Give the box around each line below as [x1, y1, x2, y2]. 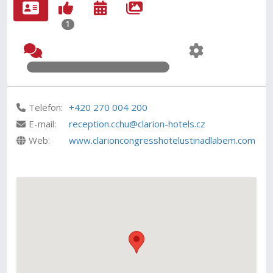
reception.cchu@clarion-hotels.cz [69, 118, 206, 130]
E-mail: [29, 118, 57, 130]
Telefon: [29, 101, 63, 113]
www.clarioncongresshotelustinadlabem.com [69, 134, 256, 146]
